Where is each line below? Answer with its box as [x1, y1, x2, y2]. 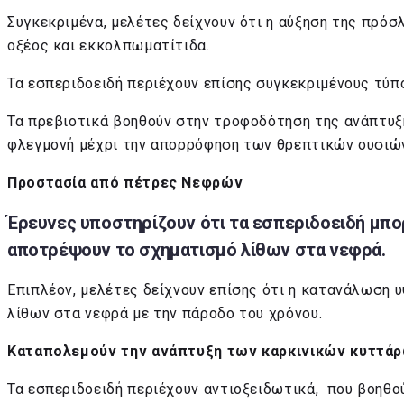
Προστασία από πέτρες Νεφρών [7, 173, 243, 191]
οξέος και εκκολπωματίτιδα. [7, 36, 210, 54]
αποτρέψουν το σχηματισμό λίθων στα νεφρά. [7, 239, 386, 262]
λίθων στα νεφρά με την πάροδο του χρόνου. [7, 304, 323, 322]
